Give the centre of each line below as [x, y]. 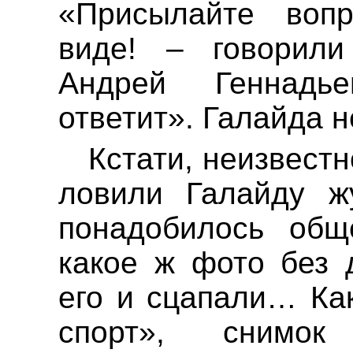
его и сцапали [163, 297]
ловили [123, 193]
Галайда [263, 118]
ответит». [131, 118]
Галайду [246, 193]
